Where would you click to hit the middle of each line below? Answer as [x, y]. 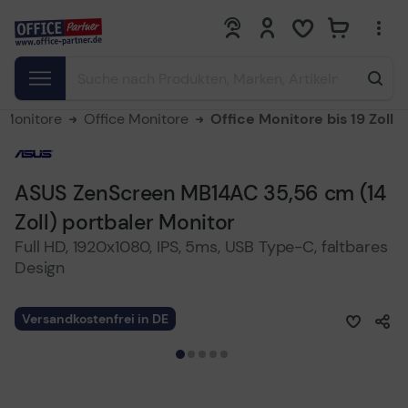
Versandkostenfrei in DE [95, 319]
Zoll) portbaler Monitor [125, 222]
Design [40, 268]
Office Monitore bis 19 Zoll [302, 119]
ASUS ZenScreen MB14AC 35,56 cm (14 [200, 193]
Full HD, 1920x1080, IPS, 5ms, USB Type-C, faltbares [201, 247]
